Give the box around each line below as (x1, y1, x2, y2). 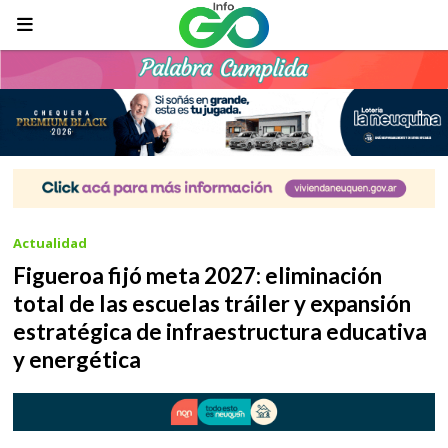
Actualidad (13, 233, 87, 252)
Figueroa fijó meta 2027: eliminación (13, 261, 382, 289)
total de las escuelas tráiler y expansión (13, 289, 411, 317)
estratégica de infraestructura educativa (13, 317, 427, 345)
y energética (13, 345, 141, 373)
